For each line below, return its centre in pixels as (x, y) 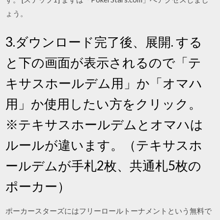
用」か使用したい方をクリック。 (104, 103)
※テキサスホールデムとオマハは (105, 124)
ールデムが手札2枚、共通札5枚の (104, 165)
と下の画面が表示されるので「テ (104, 62)
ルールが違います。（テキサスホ (104, 145)
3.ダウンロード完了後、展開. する (104, 41)
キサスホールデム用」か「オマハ (104, 83)
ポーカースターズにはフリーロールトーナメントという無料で (109, 210)
